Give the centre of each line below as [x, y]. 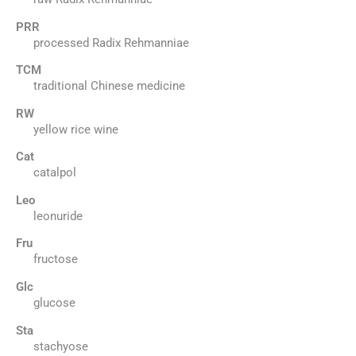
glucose [54, 303]
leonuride [58, 216]
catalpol [54, 173]
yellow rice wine [75, 129]
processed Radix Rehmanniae [111, 43]
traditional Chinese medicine [109, 86]
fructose [55, 259]
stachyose [60, 346]
